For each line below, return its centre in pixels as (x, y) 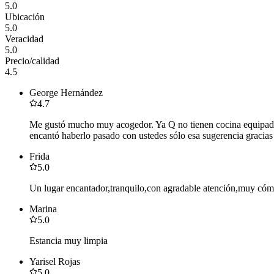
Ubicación (25, 17)
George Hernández (66, 93)
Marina (43, 209)
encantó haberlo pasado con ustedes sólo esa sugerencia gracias (151, 136)
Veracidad (24, 39)
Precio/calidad (32, 61)
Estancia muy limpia (68, 241)
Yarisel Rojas (55, 262)
